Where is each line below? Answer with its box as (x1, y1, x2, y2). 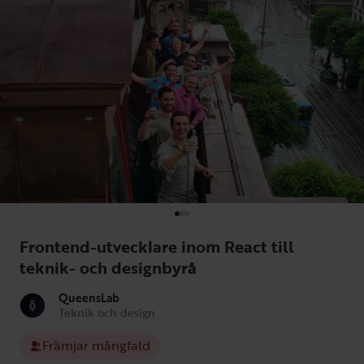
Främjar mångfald (42, 336, 150, 356)
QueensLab (58, 288, 119, 306)
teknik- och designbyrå (19, 254, 197, 279)
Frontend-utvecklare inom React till (19, 233, 294, 258)
